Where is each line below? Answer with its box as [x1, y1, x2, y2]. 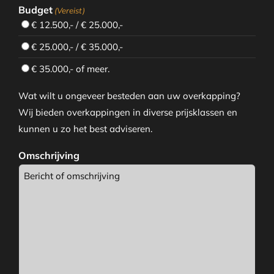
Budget [18, 4, 53, 17]
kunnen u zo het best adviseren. [18, 123, 152, 135]
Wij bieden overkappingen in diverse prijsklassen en [18, 106, 237, 119]
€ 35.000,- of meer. [31, 63, 109, 75]
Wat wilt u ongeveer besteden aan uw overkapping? [18, 90, 240, 102]
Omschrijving [18, 149, 80, 162]
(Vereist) [54, 6, 86, 16]
